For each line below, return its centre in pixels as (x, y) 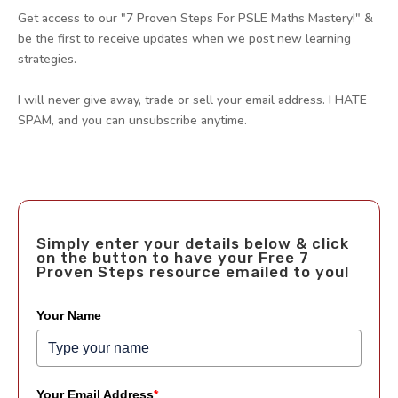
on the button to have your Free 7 (173, 257)
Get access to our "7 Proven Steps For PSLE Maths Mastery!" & (195, 18)
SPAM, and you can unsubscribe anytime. (132, 120)
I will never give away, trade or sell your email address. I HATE (192, 99)
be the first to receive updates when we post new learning (184, 38)
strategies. (47, 59)
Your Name (69, 315)
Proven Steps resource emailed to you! (193, 271)
